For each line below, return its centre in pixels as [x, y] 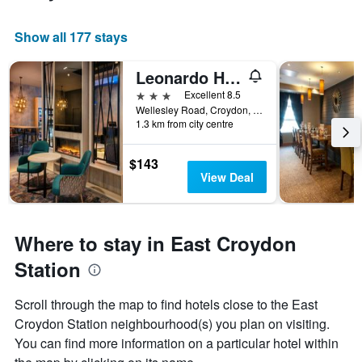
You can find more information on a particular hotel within [177, 343]
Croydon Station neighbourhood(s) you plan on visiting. [172, 324]
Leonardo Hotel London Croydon [233, 78]
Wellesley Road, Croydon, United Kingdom [258, 110]
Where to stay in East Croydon [156, 244]
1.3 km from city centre [185, 124]
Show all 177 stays [71, 37]
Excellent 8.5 [213, 95]
